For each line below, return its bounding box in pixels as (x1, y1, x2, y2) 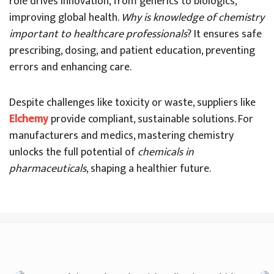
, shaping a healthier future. (86, 160, 211, 178)
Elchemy (9, 110, 48, 128)
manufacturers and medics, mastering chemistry (9, 127, 234, 145)
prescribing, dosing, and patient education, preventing (9, 42, 255, 60)
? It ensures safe (187, 25, 262, 43)
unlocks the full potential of (9, 143, 138, 161)
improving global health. (9, 9, 121, 27)
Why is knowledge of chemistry (121, 9, 264, 27)
